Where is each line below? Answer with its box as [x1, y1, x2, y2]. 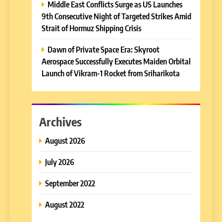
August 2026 [45, 135, 85, 146]
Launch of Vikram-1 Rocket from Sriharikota [42, 68, 180, 79]
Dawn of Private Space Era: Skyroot [48, 44, 160, 55]
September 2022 [45, 178, 95, 189]
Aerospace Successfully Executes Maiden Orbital [42, 56, 191, 67]
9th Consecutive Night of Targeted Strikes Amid [42, 11, 191, 22]
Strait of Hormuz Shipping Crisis [42, 23, 141, 34]
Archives [39, 114, 82, 129]
